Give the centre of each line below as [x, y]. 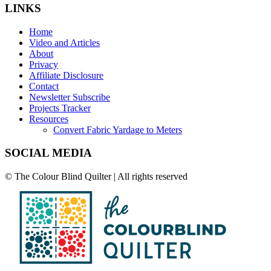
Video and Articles [64, 42]
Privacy [44, 64]
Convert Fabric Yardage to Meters [118, 129]
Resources [49, 119]
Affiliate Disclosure [66, 75]
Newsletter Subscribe [70, 97]
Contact [44, 86]
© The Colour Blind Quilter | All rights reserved [96, 177]
